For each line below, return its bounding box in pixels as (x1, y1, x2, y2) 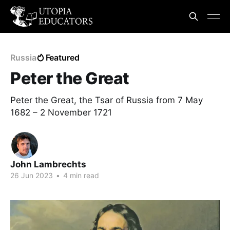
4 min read (61, 171, 99, 180)
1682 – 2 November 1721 (10, 107, 112, 118)
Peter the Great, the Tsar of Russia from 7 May (10, 95, 203, 105)
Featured (45, 52, 80, 63)
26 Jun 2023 (10, 171, 53, 180)
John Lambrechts (10, 159, 86, 169)
